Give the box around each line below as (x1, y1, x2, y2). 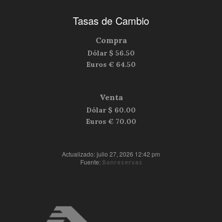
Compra (95, 35, 127, 45)
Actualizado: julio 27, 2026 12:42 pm (62, 150, 160, 158)
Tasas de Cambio (73, 13, 149, 28)
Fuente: (80, 158, 102, 166)
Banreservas (102, 158, 142, 166)
